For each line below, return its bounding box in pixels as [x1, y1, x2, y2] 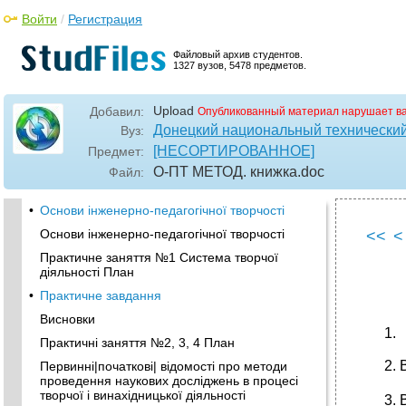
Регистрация [68, 12, 142, 26]
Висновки [40, 312, 95, 326]
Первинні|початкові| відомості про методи [40, 359, 287, 373]
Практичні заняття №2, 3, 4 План [40, 335, 235, 350]
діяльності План [40, 265, 134, 279]
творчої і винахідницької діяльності [40, 388, 246, 402]
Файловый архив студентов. [173, 49, 303, 60]
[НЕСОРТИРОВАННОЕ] [153, 143, 314, 159]
